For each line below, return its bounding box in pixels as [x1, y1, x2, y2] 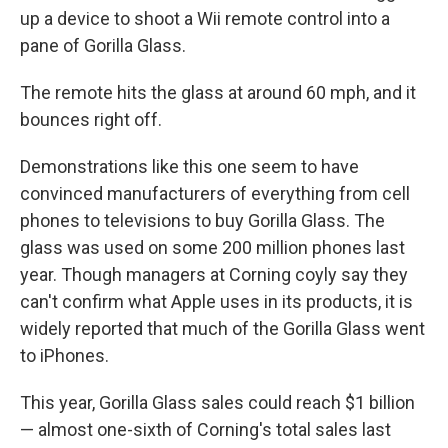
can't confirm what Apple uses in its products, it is [20, 291, 413, 312]
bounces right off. [20, 109, 162, 130]
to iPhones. [20, 345, 109, 366]
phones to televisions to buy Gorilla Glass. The [20, 210, 385, 231]
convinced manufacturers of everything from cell [20, 183, 410, 204]
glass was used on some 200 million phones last [20, 237, 405, 258]
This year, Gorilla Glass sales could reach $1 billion [20, 392, 415, 413]
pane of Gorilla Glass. [20, 35, 186, 56]
